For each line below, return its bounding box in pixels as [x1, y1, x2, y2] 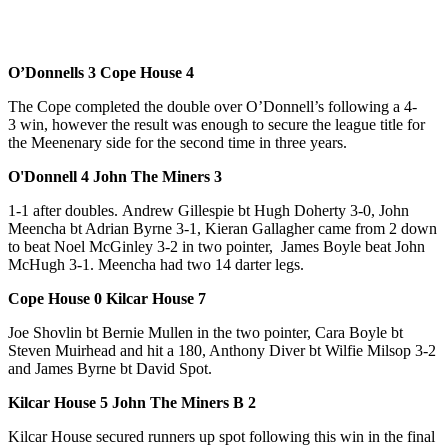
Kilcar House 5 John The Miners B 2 [8, 393, 256, 411]
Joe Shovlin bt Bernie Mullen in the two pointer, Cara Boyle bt [8, 323, 403, 341]
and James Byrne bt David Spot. [8, 359, 212, 377]
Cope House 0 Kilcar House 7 [8, 289, 206, 307]
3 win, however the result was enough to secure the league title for [8, 115, 425, 133]
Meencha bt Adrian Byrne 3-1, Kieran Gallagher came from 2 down [8, 219, 437, 237]
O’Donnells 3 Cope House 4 [8, 63, 194, 81]
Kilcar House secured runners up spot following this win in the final [8, 427, 435, 445]
